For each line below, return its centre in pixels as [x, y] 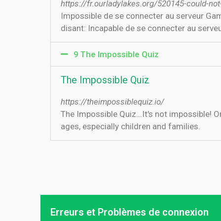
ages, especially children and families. [130, 126]
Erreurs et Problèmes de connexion [129, 212]
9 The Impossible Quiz [116, 54]
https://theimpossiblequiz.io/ [112, 102]
